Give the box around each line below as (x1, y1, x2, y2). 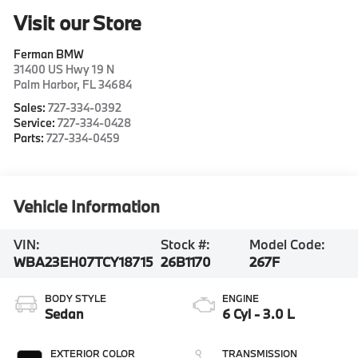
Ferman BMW (14, 46, 85, 62)
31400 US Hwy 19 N (14, 62, 115, 78)
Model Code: (249, 236, 326, 253)
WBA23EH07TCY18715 (14, 253, 154, 271)
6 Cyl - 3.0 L (222, 304, 295, 322)
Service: (14, 115, 58, 131)
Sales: (14, 100, 49, 116)
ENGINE (222, 291, 259, 304)
